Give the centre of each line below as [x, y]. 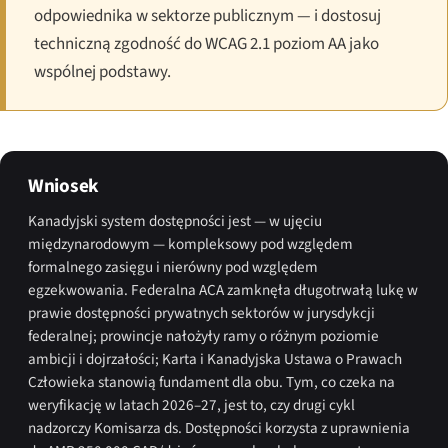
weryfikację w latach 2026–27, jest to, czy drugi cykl [191, 404]
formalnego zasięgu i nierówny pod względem [173, 266]
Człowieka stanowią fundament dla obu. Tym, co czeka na [211, 381]
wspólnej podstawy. [102, 71]
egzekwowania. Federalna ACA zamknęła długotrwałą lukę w [223, 289]
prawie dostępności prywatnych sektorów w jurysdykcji [201, 312]
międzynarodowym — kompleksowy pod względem [190, 243]
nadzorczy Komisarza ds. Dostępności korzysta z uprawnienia [219, 427]
